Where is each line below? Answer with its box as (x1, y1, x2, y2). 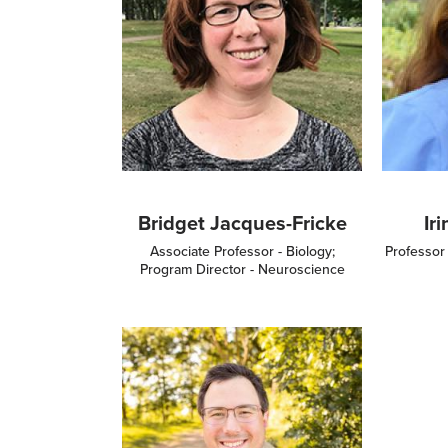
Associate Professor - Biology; (149, 241, 335, 261)
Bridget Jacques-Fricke (137, 208, 347, 237)
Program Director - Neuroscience (139, 259, 345, 279)
